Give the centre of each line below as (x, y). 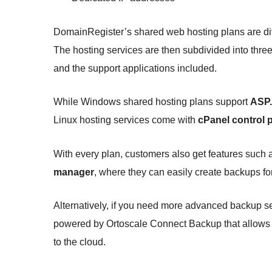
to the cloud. (80, 242)
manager (74, 172)
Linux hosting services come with (126, 120)
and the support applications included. (135, 68)
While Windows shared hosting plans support (152, 102)
